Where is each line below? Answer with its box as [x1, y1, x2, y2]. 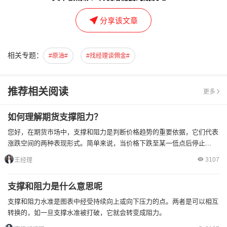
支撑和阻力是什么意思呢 [8, 181, 102, 192]
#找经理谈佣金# [86, 52, 130, 59]
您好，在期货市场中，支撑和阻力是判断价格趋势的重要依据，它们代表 [8, 128, 218, 136]
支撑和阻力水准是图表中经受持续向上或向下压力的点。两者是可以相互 [8, 197, 218, 205]
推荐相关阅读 [8, 86, 68, 97]
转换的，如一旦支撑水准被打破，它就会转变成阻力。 [8, 208, 166, 216]
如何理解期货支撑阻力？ [8, 112, 102, 122]
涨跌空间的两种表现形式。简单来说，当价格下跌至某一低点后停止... [8, 139, 211, 147]
